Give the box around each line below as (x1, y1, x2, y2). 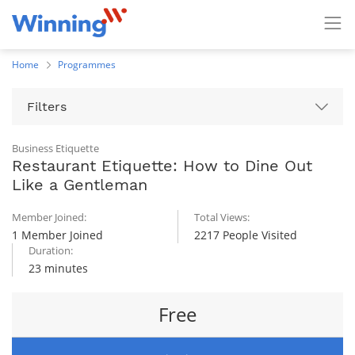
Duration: (29, 243, 73, 258)
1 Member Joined (12, 227, 103, 242)
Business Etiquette (12, 141, 99, 155)
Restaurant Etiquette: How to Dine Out (12, 156, 312, 175)
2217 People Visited (194, 227, 297, 242)
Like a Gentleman (12, 175, 147, 194)
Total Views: (194, 210, 250, 224)
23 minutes (29, 261, 88, 276)
